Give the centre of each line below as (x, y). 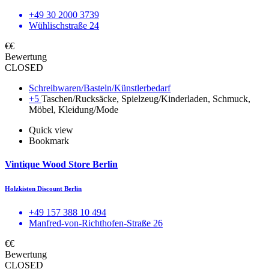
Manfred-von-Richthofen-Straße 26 (96, 223)
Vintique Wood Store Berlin (61, 164)
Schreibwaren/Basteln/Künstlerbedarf (100, 88)
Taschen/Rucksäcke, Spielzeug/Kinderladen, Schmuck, (146, 98)
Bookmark (49, 141)
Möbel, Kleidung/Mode (74, 109)
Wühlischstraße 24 (64, 25)
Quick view (51, 130)
